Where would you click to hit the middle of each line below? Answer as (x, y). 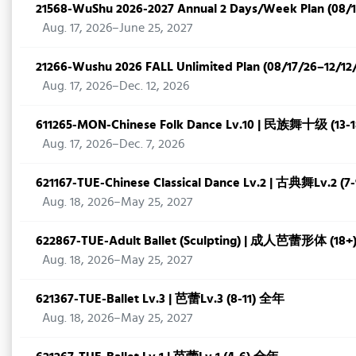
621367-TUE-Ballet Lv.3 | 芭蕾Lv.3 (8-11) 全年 (160, 298)
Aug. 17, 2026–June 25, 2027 (117, 27)
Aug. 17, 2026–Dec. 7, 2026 (113, 143)
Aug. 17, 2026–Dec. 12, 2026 (116, 85)
